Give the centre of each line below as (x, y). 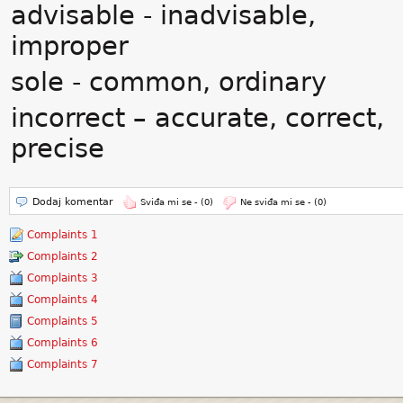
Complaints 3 (63, 278)
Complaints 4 (63, 300)
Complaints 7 (63, 364)
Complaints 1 (63, 235)
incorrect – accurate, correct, (197, 118)
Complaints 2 (63, 256)
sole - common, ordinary (169, 82)
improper (70, 46)
